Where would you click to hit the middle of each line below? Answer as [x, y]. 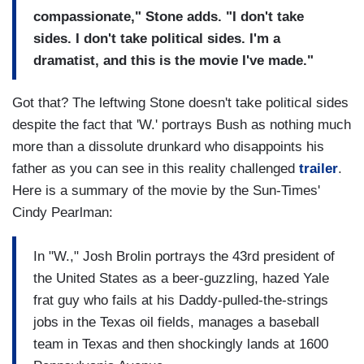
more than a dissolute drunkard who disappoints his [168, 147]
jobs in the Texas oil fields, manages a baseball [176, 322]
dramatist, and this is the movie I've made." [173, 60]
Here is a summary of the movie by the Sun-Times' [166, 191]
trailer [318, 169]
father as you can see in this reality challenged [156, 169]
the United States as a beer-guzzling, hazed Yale [181, 278]
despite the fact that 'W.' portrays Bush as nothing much [182, 125]
